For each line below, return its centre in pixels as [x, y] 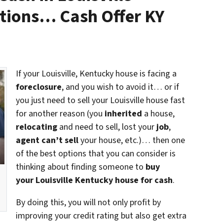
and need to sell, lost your [107, 127]
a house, [158, 114]
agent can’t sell [47, 141]
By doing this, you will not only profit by [88, 203]
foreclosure [39, 87]
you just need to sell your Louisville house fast [100, 101]
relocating [37, 127]
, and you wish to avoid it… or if [120, 87]
